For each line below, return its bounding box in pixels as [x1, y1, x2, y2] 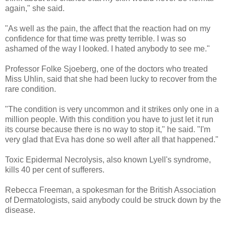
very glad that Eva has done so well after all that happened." [5, 135, 220, 144]
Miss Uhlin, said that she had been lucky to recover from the [5, 74, 217, 83]
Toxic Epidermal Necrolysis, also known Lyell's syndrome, [5, 155, 211, 164]
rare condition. [5, 84, 56, 93]
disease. [5, 205, 35, 214]
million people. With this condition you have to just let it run [5, 115, 213, 124]
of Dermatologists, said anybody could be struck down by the [5, 195, 221, 204]
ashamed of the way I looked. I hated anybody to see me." [5, 44, 210, 53]
